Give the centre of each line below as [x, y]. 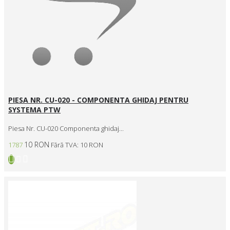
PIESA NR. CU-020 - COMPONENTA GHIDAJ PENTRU [98, 100]
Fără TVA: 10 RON [77, 145]
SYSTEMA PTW [34, 110]
